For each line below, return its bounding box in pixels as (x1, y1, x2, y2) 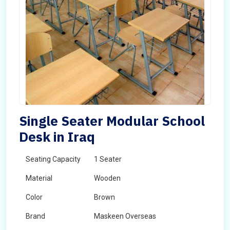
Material (26, 174, 52, 182)
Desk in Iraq (19, 128, 95, 145)
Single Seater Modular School (19, 112, 205, 129)
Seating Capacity (26, 155, 81, 163)
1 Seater (94, 155, 122, 163)
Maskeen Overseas (94, 212, 156, 220)
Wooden (94, 174, 121, 182)
